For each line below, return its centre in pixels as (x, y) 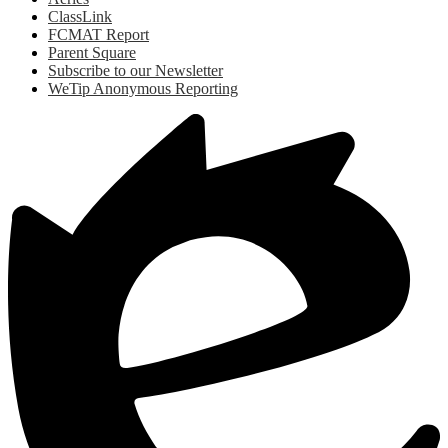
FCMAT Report (98, 34)
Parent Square (92, 52)
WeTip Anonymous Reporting (143, 88)
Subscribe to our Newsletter (135, 70)
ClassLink (80, 16)
